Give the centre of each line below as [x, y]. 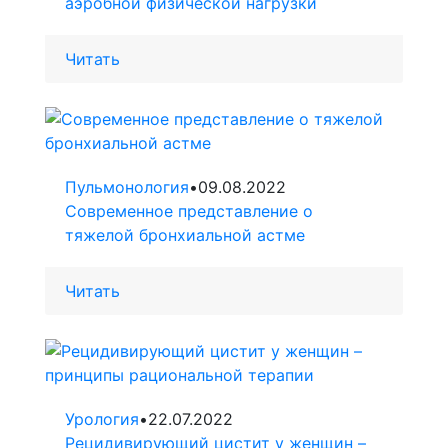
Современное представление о [189, 211]
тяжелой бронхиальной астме [185, 235]
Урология [102, 419]
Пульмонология [127, 187]
